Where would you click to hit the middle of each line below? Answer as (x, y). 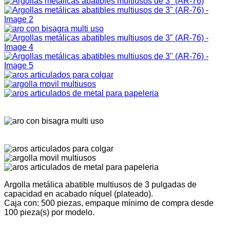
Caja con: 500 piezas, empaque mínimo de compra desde (109, 203)
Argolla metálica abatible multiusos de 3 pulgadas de (100, 184)
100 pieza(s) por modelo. (49, 212)
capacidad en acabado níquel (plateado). (79, 194)
